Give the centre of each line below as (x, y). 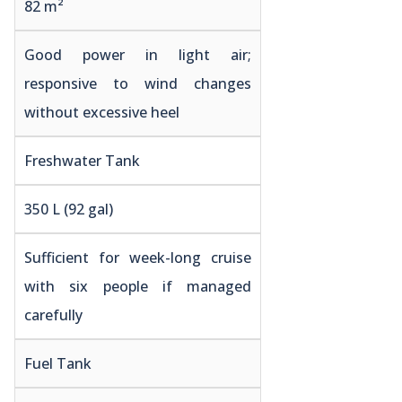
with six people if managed (138, 286)
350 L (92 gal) (69, 209)
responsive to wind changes (138, 83)
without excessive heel (102, 112)
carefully (53, 315)
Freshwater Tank (82, 160)
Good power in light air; (138, 54)
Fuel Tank (58, 363)
